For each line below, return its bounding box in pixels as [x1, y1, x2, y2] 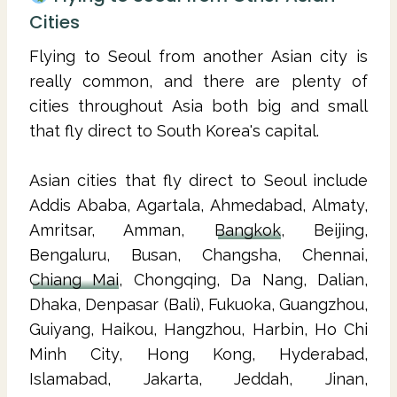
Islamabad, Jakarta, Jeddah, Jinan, [29, 369, 368, 388]
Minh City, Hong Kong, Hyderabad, [29, 344, 368, 363]
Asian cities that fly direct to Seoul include [29, 170, 368, 190]
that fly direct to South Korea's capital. [29, 121, 319, 140]
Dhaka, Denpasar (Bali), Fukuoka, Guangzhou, [29, 294, 368, 314]
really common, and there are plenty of [29, 71, 368, 90]
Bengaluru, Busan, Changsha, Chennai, [29, 245, 368, 264]
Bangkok [214, 220, 281, 239]
